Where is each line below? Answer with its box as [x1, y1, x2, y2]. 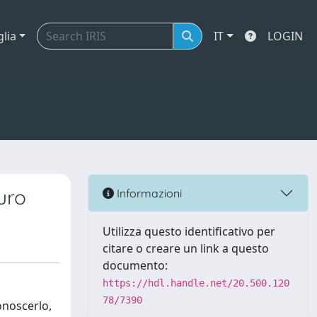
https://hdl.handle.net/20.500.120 [103, 277, 289, 289]
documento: [103, 258, 168, 273]
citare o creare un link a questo [103, 241, 269, 256]
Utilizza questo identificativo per [103, 224, 275, 239]
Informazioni [114, 185, 182, 200]
